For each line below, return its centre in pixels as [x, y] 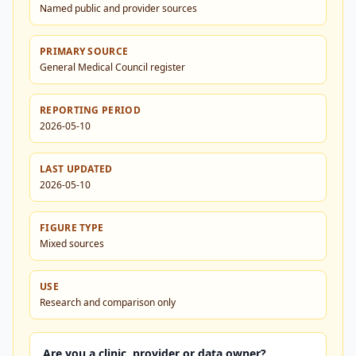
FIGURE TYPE [72, 228]
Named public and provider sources [118, 8]
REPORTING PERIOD [90, 110]
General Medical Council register [112, 67]
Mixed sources [72, 244]
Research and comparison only [108, 302]
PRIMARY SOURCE [84, 51]
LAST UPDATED [76, 169]
